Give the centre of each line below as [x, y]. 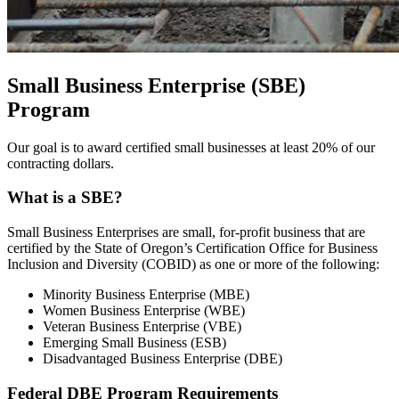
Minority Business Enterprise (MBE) [146, 295]
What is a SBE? [65, 198]
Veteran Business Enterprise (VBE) [142, 327]
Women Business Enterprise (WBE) [144, 311]
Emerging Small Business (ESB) [134, 343]
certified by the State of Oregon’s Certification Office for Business [192, 248]
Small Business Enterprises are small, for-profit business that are [186, 232]
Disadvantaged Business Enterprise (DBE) [163, 359]
